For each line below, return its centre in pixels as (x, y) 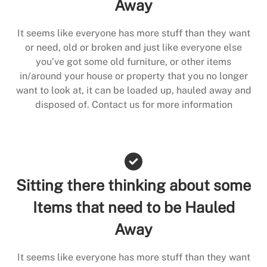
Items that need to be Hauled (133, 207)
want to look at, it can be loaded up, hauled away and (133, 90)
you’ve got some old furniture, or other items (133, 61)
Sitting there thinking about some (133, 185)
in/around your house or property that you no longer (133, 76)
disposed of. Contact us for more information (133, 104)
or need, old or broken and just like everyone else (133, 47)
